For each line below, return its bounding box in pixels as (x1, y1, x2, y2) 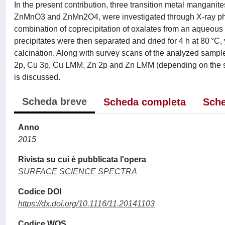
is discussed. (14, 72, 60, 81)
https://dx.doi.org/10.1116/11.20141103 (18, 199, 155, 208)
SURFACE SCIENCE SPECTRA (18, 167, 137, 176)
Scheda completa (103, 96, 186, 107)
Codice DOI (18, 187, 61, 196)
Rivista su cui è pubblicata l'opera (18, 155, 146, 164)
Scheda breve (22, 95, 87, 107)
